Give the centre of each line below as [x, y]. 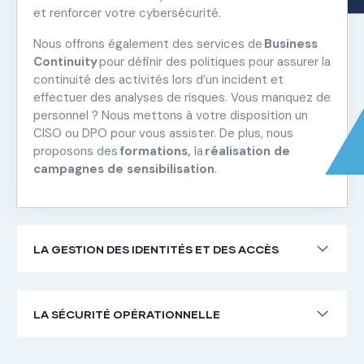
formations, [157, 151]
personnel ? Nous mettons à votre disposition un [171, 115]
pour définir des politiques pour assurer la [214, 61]
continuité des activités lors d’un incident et [158, 79]
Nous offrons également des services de [149, 43]
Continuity [65, 61]
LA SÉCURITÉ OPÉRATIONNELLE [127, 314]
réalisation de [247, 151]
